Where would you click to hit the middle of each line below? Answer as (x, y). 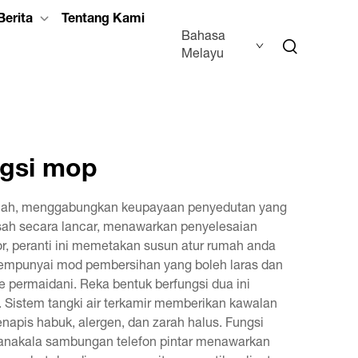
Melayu (203, 55)
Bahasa (204, 38)
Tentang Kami (103, 20)
